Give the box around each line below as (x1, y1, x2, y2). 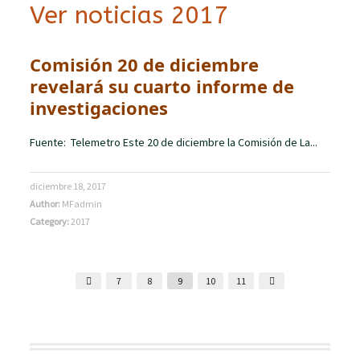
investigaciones (30, 95, 169, 120)
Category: (30, 215, 72, 227)
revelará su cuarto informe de (30, 73, 295, 98)
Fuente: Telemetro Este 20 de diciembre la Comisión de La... (30, 134, 318, 149)
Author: (30, 197, 63, 210)
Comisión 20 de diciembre (30, 51, 260, 76)
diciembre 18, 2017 (30, 179, 107, 192)
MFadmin (62, 197, 103, 210)
